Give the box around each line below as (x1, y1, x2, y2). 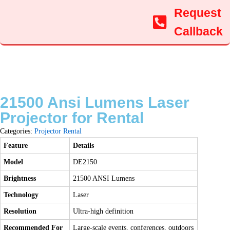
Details (73, 142, 94, 149)
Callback (174, 25, 223, 38)
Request (174, 6, 221, 20)
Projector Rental (34, 127, 82, 135)
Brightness (4, 175, 36, 182)
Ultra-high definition (73, 207, 134, 215)
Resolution (4, 207, 37, 215)
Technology (4, 191, 39, 199)
